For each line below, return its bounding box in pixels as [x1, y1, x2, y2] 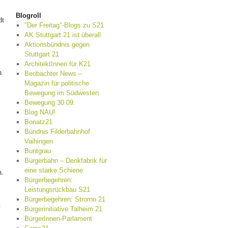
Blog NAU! [24, 108, 55, 116]
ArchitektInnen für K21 [24, 60, 91, 68]
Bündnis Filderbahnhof [24, 128, 90, 135]
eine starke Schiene [24, 166, 83, 174]
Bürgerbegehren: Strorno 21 [24, 195, 105, 203]
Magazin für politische [24, 79, 89, 87]
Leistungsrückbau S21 [24, 186, 90, 193]
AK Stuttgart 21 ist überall [24, 31, 101, 39]
